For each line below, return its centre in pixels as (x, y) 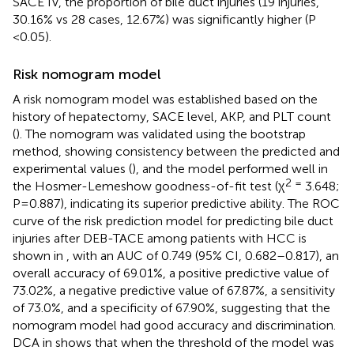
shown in (40, 255)
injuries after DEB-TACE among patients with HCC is (160, 238)
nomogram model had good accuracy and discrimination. (174, 325)
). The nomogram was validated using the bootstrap (161, 134)
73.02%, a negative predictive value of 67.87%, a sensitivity (174, 290)
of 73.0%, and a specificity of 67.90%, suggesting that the (171, 307)
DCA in (34, 342)
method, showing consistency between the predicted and (176, 151)
